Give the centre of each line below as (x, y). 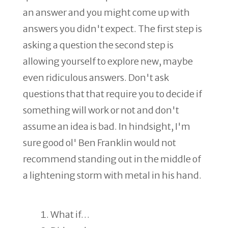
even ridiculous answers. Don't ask (96, 78)
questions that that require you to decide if (112, 94)
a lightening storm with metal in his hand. (112, 175)
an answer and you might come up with (106, 12)
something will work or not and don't (101, 110)
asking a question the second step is (98, 45)
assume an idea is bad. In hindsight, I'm (107, 126)
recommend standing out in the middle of (112, 159)
